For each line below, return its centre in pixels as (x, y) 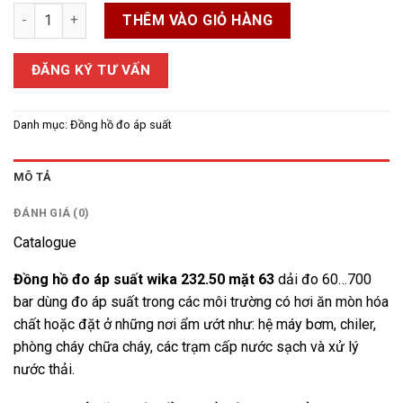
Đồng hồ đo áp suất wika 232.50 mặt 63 (144, 280)
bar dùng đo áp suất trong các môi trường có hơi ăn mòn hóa (201, 302)
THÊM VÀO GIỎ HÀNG (198, 20)
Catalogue (45, 243)
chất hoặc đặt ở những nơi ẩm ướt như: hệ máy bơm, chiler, (195, 325)
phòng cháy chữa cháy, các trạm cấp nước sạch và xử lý (186, 347)
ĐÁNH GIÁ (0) (52, 213)
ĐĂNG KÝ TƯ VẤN (91, 70)
